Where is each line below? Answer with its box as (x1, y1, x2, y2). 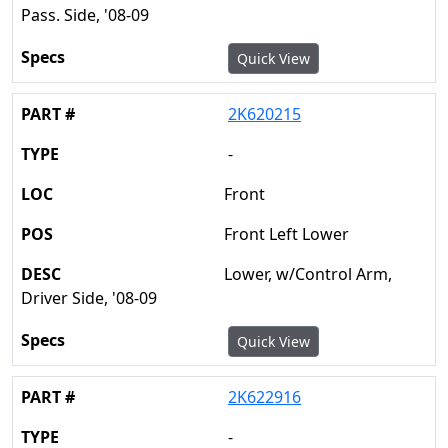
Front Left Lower (224, 223, 349, 245)
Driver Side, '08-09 (21, 287, 157, 309)
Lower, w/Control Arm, (224, 263, 392, 285)
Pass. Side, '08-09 (21, 4, 149, 26)
